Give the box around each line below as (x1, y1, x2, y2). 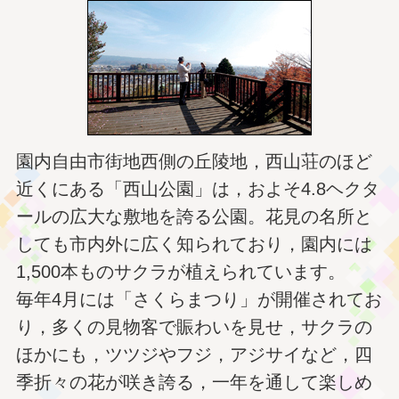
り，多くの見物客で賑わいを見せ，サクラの (15, 317, 372, 338)
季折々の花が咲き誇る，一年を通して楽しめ (15, 372, 372, 393)
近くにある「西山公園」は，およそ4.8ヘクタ (15, 179, 379, 199)
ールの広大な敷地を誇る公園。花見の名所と (15, 207, 372, 227)
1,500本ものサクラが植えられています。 (15, 262, 346, 282)
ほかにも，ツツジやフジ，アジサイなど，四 (15, 345, 372, 365)
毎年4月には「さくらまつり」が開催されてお (15, 289, 382, 310)
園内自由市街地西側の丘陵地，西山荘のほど (15, 151, 372, 172)
